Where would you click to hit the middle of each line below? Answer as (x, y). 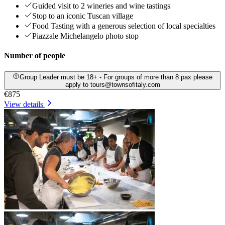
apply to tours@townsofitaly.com (113, 84)
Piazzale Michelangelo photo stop (85, 36)
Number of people (35, 56)
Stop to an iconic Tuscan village (83, 16)
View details (24, 104)
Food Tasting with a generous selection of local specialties (124, 26)
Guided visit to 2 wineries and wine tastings (101, 6)
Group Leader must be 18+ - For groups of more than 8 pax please (116, 77)
